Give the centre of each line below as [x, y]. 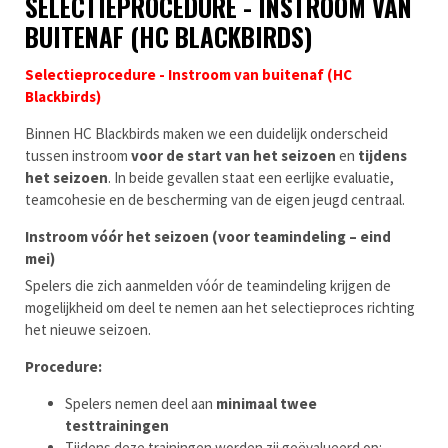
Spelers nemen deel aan [140, 403]
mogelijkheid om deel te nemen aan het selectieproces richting [220, 307]
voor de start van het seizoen [233, 155]
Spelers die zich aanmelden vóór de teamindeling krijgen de [208, 285]
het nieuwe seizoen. [88, 329]
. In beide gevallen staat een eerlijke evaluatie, [251, 177]
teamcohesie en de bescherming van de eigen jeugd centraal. [215, 199]
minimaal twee [266, 403]
